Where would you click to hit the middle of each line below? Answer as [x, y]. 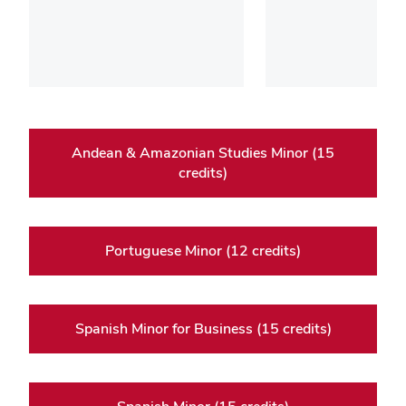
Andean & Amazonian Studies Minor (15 [203, 153]
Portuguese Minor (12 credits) [203, 251]
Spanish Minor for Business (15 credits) [203, 329]
